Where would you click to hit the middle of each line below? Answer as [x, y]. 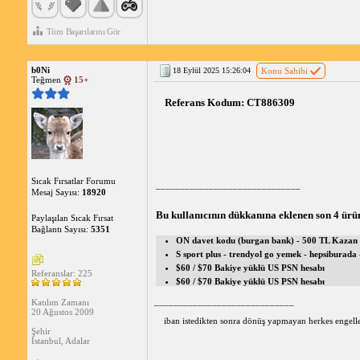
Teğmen [47, 79]
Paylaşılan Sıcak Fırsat [72, 218]
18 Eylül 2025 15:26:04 [211, 70]
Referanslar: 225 [61, 274]
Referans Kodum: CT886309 [231, 102]
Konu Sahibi [284, 70]
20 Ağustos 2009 [62, 312]
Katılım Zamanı [60, 303]
